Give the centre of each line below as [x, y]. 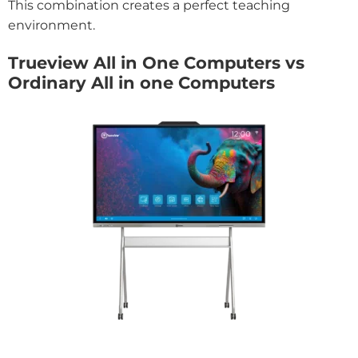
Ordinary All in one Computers [141, 83]
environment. [52, 26]
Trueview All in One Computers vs [156, 63]
